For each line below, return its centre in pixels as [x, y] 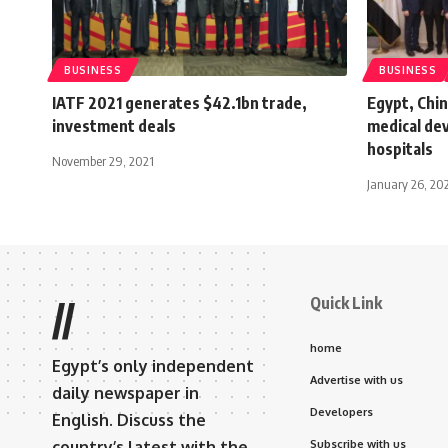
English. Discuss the [129, 419]
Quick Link [346, 302]
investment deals [114, 125]
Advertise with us [356, 379]
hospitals [400, 148]
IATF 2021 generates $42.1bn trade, [179, 102]
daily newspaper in [125, 392]
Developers [341, 411]
